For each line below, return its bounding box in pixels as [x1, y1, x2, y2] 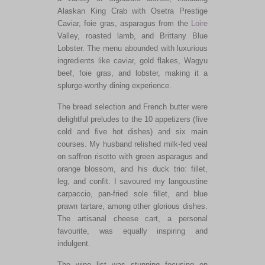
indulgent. [57, 238, 91, 248]
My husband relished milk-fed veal [89, 139, 208, 148]
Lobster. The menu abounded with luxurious [57, 43, 208, 53]
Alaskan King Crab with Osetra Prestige [57, 6, 208, 15]
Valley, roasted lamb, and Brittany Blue [57, 31, 208, 40]
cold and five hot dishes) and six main [57, 127, 208, 136]
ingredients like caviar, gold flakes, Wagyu [57, 56, 208, 65]
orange [57, 164, 80, 173]
